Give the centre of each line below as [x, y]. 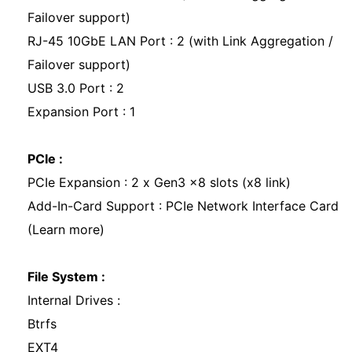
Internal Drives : [74, 300]
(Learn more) [68, 229]
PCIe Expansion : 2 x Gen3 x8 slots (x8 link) [161, 182]
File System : [66, 277]
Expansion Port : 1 [83, 112]
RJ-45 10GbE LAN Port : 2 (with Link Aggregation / [180, 41]
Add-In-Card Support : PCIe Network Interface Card [183, 206]
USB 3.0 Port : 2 [78, 88]
